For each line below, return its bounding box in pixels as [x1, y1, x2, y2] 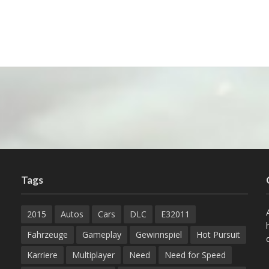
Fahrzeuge [27, 229, 68, 240]
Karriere [27, 249, 58, 261]
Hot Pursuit [196, 229, 241, 240]
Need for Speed [165, 249, 226, 261]
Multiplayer [72, 249, 115, 261]
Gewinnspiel [136, 229, 183, 240]
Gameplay [82, 229, 122, 240]
